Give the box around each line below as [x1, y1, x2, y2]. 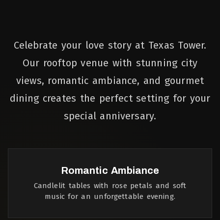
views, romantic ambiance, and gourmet [16, 75, 204, 86]
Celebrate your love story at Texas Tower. [13, 39, 207, 51]
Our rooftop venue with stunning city [22, 57, 198, 69]
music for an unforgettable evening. [45, 192, 175, 201]
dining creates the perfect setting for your [9, 92, 211, 104]
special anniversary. [63, 110, 157, 122]
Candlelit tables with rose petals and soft [33, 181, 187, 190]
